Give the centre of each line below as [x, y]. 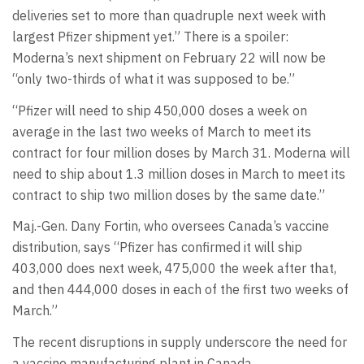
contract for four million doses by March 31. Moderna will [181, 152]
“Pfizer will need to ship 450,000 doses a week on [160, 110]
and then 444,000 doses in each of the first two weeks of [180, 290]
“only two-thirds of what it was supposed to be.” [154, 79]
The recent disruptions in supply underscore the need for [180, 342]
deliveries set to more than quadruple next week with [169, 16]
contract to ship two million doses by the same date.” [169, 195]
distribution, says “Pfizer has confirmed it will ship [157, 247]
